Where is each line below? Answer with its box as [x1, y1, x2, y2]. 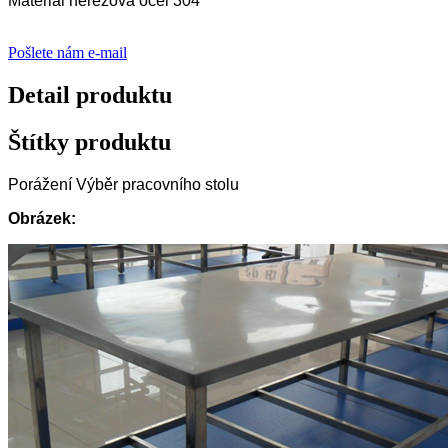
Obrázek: [8, 210, 76, 228]
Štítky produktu [8, 129, 171, 156]
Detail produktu [8, 82, 172, 109]
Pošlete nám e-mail [8, 44, 127, 62]
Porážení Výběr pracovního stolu [8, 176, 239, 194]
